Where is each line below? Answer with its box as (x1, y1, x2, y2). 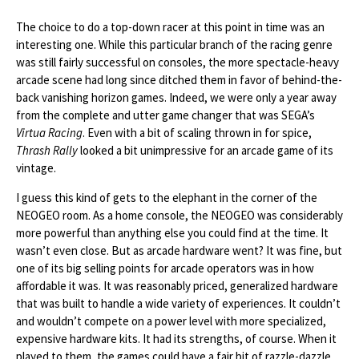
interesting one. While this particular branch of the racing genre (16, 37, 333, 52)
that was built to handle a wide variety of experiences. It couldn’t (16, 296, 341, 311)
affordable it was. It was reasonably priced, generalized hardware (16, 278, 338, 293)
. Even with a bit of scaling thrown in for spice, (83, 125, 312, 140)
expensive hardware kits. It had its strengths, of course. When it (16, 331, 337, 346)
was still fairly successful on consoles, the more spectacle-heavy (16, 54, 339, 70)
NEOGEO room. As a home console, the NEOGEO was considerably (16, 208, 343, 223)
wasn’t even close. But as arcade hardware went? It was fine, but (16, 243, 342, 258)
